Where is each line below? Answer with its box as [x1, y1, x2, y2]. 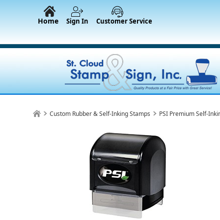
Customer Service [96, 17, 152, 26]
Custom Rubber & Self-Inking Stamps [50, 110, 151, 118]
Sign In [66, 17, 88, 26]
